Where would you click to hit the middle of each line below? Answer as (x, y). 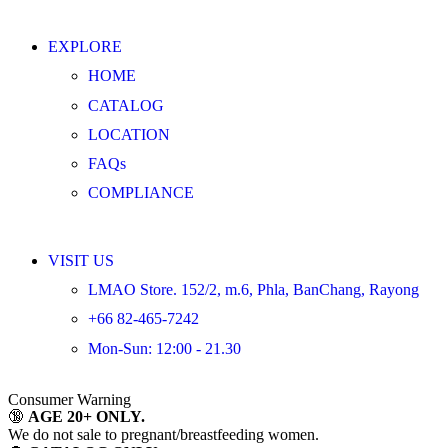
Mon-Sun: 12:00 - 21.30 (164, 348)
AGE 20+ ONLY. (86, 416)
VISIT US (81, 261)
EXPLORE (85, 47)
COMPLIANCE (141, 193)
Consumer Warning (69, 399)
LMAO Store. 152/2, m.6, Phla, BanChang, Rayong (253, 290)
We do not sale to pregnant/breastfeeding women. (163, 434)
